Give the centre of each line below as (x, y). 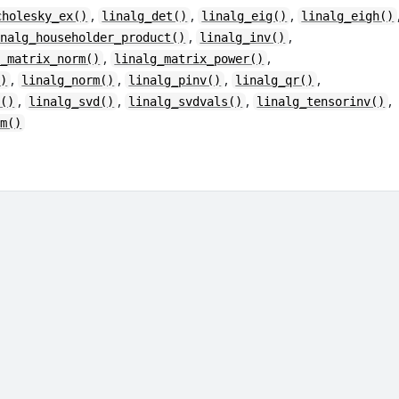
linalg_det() (145, 16)
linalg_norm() (68, 80)
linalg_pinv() (175, 80)
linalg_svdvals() (186, 102)
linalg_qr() (275, 80)
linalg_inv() (243, 37)
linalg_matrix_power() (189, 59)
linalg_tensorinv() (321, 102)
